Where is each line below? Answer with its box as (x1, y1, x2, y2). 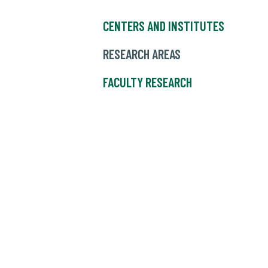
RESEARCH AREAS (103, 46, 181, 62)
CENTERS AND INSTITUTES (103, 18, 224, 34)
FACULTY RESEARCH (103, 74, 192, 90)
